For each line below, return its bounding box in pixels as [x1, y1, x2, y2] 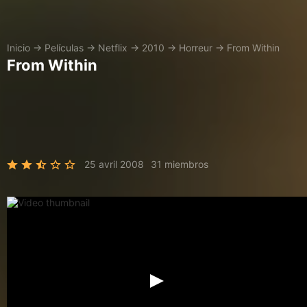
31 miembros [151, 158, 208, 170]
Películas [45, 42, 84, 53]
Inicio [7, 42, 30, 53]
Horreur [179, 42, 212, 53]
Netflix [98, 42, 127, 53]
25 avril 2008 [84, 158, 144, 170]
